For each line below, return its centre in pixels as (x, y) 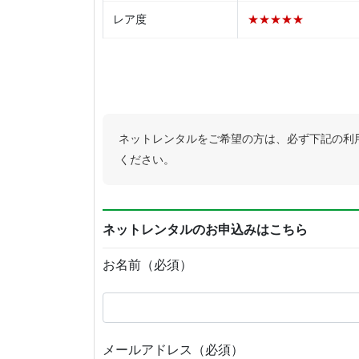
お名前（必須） (147, 264)
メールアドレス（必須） (173, 350)
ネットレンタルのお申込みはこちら (205, 229)
